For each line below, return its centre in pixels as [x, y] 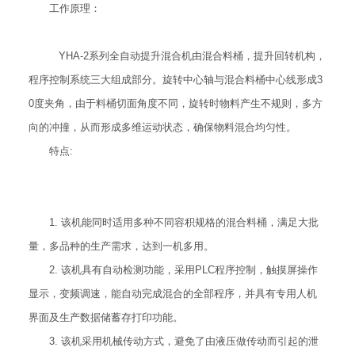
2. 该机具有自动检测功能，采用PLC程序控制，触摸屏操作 [183, 269]
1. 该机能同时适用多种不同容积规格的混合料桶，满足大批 [183, 222]
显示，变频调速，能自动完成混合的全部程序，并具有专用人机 [172, 293]
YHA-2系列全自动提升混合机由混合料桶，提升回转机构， [187, 55]
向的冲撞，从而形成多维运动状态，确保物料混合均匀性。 [162, 127]
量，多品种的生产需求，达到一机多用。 [121, 246]
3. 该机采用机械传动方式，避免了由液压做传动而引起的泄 [183, 341]
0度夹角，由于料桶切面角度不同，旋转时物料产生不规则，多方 [175, 103]
